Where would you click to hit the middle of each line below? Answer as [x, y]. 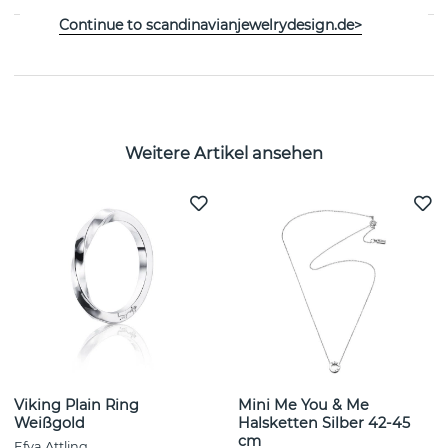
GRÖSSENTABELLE [95, 45]
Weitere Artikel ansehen [224, 152]
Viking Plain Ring [76, 405]
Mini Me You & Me [303, 405]
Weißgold [49, 423]
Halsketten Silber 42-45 [324, 423]
